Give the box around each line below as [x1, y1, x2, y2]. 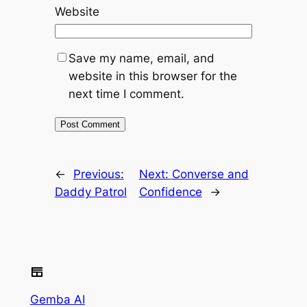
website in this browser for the [68, 69, 237, 84]
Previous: [73, 167, 124, 182]
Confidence [138, 185, 202, 199]
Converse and [171, 167, 249, 182]
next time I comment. [68, 87, 184, 101]
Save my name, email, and [68, 51, 214, 66]
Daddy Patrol [54, 185, 127, 199]
